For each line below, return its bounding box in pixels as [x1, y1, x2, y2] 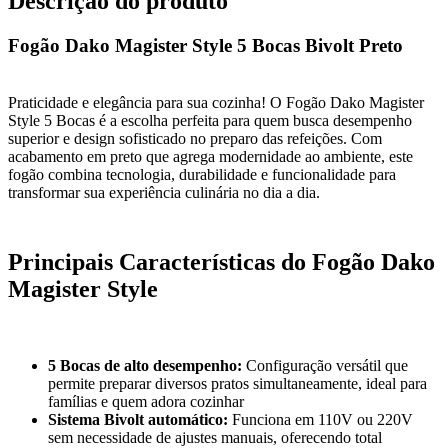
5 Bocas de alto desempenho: [48, 356, 242, 374]
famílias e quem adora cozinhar [48, 392, 244, 410]
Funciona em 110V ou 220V [228, 410, 413, 428]
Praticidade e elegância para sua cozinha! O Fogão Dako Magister [8, 93, 424, 111]
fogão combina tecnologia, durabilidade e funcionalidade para [8, 165, 396, 183]
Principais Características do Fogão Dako [8, 248, 435, 275]
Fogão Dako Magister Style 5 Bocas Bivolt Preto [8, 35, 403, 57]
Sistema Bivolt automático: [48, 410, 228, 428]
